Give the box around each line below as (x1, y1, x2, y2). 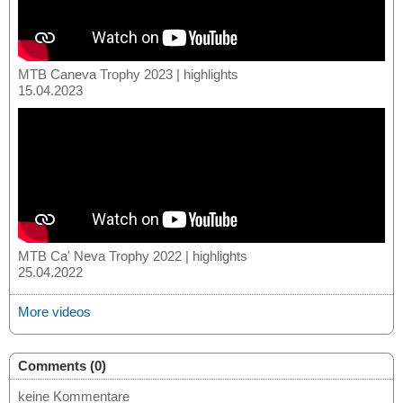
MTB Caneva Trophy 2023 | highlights (18, 66, 238, 82)
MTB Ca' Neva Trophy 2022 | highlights (18, 247, 247, 264)
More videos (18, 303, 91, 319)
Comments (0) (18, 357, 106, 373)
